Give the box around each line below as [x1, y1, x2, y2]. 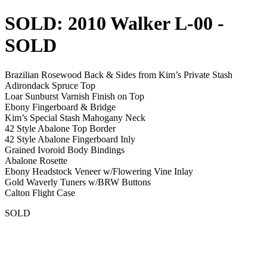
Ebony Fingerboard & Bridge [5, 101, 116, 112]
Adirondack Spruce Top [5, 80, 95, 91]
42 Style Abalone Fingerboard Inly [5, 133, 135, 144]
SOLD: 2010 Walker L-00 [5, 13, 218, 35]
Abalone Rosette [5, 155, 67, 166]
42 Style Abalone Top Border [5, 123, 116, 133]
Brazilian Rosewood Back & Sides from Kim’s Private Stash [5, 69, 232, 80]
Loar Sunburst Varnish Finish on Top [5, 91, 144, 101]
